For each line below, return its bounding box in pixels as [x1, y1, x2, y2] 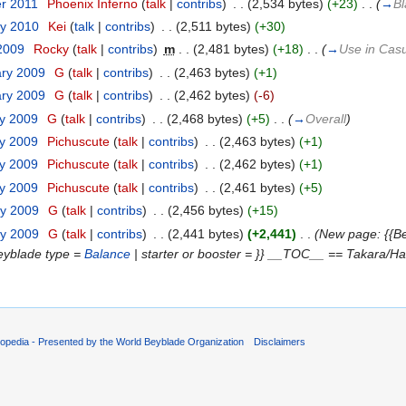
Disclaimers [254, 335, 306, 347]
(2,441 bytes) [167, 226, 244, 241]
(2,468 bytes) [166, 111, 243, 126]
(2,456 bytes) [167, 203, 244, 218]
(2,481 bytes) [192, 42, 269, 57]
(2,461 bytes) [218, 179, 295, 195]
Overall [304, 111, 346, 126]
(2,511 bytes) [175, 19, 251, 34]
